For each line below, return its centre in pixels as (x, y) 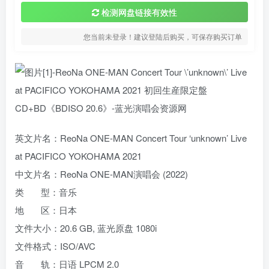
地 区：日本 (46, 210)
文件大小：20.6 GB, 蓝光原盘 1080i (86, 228)
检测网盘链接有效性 (139, 12)
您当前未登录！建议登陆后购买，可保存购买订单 (163, 36)
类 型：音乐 (46, 192)
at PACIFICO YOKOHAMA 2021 (78, 156)
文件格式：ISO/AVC (55, 246)
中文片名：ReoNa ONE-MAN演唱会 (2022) (101, 174)
